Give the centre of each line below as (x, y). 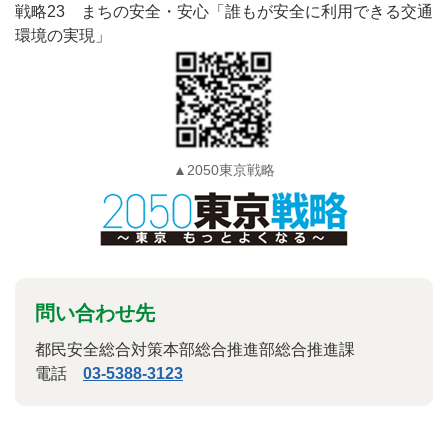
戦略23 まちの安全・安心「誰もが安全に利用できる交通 (224, 12)
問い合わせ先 (95, 313)
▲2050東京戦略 (224, 170)
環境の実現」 (63, 36)
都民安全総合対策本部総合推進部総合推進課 (195, 350)
